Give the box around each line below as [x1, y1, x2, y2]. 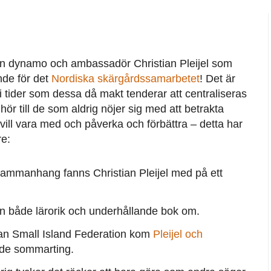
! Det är [199, 72, 235, 85]
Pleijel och [152, 228, 203, 241]
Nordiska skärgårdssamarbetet [51, 72, 200, 85]
